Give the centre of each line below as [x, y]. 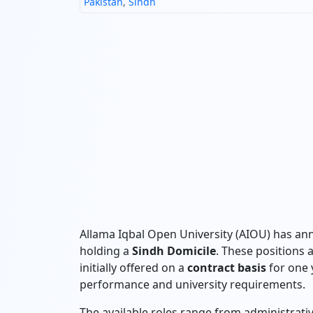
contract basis [227, 268]
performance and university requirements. [192, 284]
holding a [106, 251]
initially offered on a [133, 268]
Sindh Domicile [174, 251]
